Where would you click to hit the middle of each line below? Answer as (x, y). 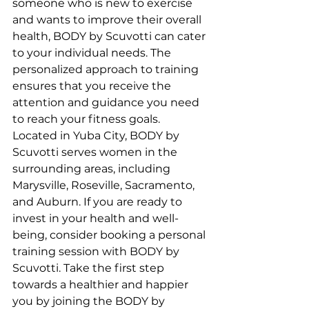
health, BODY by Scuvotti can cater (110, 36)
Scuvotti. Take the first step (90, 268)
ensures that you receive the (93, 86)
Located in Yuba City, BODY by (97, 135)
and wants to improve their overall (108, 19)
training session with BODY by (97, 251)
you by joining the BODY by (90, 301)
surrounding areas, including (93, 168)
